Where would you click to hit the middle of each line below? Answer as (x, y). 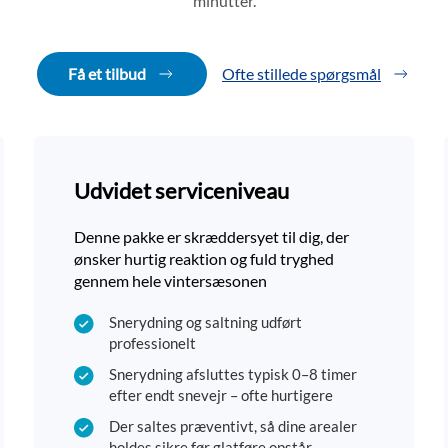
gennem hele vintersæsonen (170, 281)
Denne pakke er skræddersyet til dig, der (211, 237)
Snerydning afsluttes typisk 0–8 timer (233, 374)
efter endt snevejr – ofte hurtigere (221, 395)
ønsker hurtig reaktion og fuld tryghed (204, 259)
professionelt (152, 343)
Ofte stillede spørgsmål (301, 74)
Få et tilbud (107, 74)
